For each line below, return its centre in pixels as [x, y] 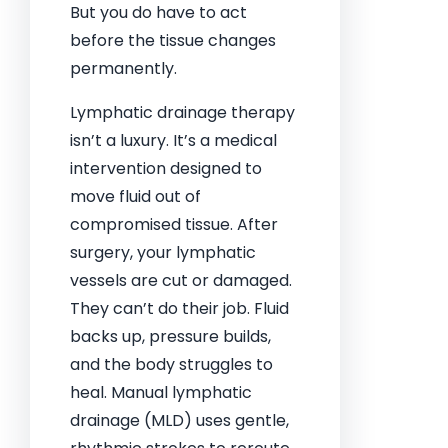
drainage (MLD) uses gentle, [179, 420]
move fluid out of [135, 196]
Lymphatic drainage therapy [182, 112]
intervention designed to [166, 168]
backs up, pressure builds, [170, 336]
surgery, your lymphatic [163, 252]
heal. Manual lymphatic [161, 392]
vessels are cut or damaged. [181, 280]
